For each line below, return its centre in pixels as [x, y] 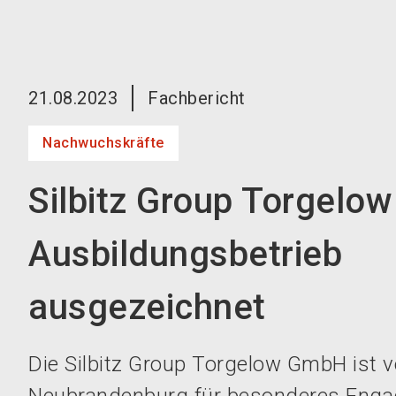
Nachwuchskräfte [103, 143]
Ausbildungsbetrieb [185, 254]
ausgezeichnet [147, 307]
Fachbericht [197, 98]
